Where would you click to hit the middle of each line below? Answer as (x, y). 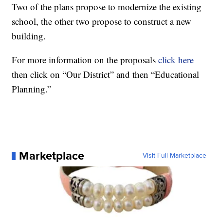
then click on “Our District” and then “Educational (106, 74)
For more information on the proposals (85, 60)
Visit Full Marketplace (174, 156)
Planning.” (32, 89)
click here (176, 60)
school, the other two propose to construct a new (102, 21)
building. (29, 36)
